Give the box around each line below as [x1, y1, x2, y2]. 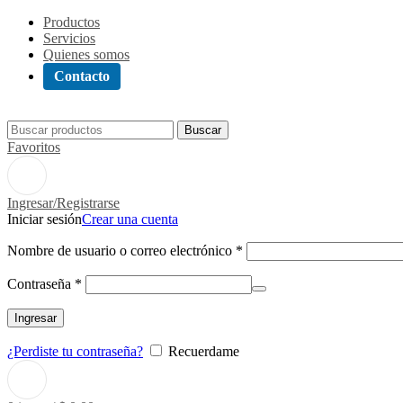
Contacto [54, 68, 110, 84]
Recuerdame [168, 344, 239, 359]
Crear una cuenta [82, 211, 178, 227]
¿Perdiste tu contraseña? [7, 344, 143, 359]
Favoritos [7, 139, 60, 155]
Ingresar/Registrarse [7, 195, 120, 210]
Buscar [184, 123, 221, 137]
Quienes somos [43, 47, 130, 62]
